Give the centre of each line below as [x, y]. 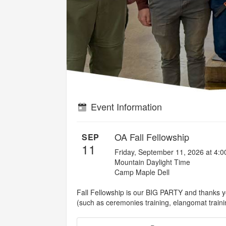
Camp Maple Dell [142, 172]
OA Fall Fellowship [152, 137]
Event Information [125, 106]
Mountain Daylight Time [152, 162]
